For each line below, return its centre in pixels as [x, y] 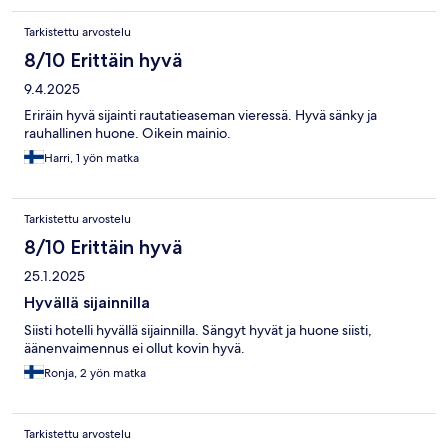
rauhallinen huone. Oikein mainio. [127, 132]
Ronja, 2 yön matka [95, 372]
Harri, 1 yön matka [91, 157]
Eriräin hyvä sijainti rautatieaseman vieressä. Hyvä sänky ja [200, 114]
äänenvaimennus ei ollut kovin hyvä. [134, 347]
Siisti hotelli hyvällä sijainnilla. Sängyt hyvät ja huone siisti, [198, 329]
